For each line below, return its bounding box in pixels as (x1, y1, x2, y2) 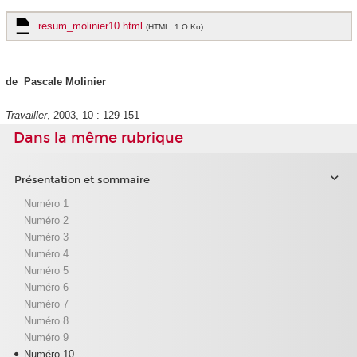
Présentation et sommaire (14, 174, 150, 187)
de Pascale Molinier (5, 76, 106, 88)
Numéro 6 (23, 280, 69, 293)
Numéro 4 (23, 247, 69, 260)
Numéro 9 (23, 331, 69, 343)
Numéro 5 (23, 264, 69, 277)
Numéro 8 (23, 314, 69, 327)
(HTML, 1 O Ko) (145, 22, 203, 32)
